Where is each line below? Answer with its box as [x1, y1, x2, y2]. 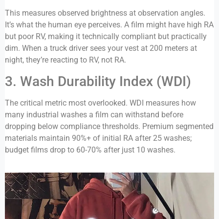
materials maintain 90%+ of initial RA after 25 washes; [5, 133, 192, 143]
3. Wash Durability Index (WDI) [5, 73, 191, 89]
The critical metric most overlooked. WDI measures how [5, 98, 196, 108]
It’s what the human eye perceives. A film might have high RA [5, 20, 214, 30]
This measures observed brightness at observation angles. [5, 8, 205, 18]
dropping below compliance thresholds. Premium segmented [5, 121, 214, 131]
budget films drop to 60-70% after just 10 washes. [5, 145, 175, 154]
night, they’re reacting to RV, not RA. [5, 55, 126, 65]
